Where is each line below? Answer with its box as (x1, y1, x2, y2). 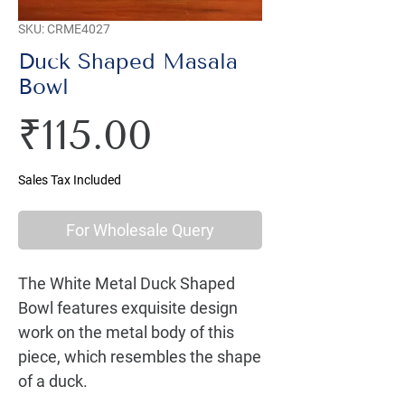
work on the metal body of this (18, 323, 234, 342)
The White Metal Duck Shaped (18, 274, 235, 293)
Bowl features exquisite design (18, 298, 238, 317)
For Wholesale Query (66, 221, 214, 240)
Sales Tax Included (18, 173, 121, 187)
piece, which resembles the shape (18, 347, 261, 366)
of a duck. (18, 372, 88, 391)
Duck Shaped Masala (18, 49, 238, 74)
